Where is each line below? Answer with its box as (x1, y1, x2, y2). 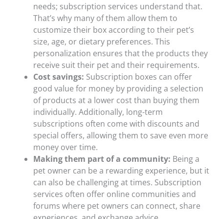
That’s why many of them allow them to (33, 13, 177, 24)
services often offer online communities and (33, 189, 196, 200)
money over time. (33, 142, 98, 153)
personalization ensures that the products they (33, 48, 208, 59)
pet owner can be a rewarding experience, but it (33, 165, 209, 176)
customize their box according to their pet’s (33, 24, 194, 36)
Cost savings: (33, 71, 86, 83)
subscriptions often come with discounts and (33, 118, 199, 130)
